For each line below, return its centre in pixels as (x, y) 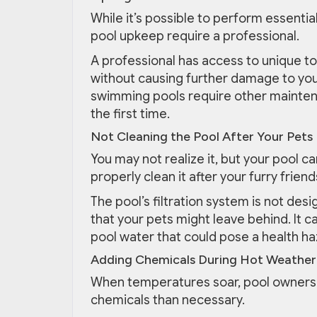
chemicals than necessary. (168, 300)
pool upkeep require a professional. (195, 36)
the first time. (130, 114)
